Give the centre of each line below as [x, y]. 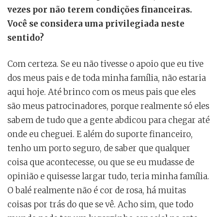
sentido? [26, 38]
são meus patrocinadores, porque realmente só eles [108, 106]
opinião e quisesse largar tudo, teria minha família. [108, 176]
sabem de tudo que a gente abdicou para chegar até [108, 120]
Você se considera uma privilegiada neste [96, 23]
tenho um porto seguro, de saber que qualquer [99, 148]
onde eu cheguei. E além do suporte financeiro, [100, 134]
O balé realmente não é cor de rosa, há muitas [97, 190]
